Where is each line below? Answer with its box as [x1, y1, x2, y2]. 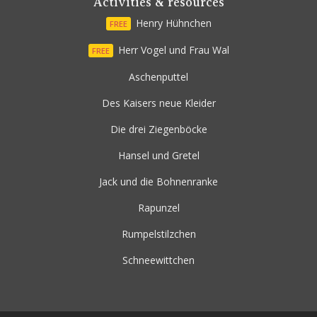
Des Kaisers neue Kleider [101, 96, 216, 110]
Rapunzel [137, 201, 180, 215]
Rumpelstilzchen [121, 227, 196, 241]
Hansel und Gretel [117, 149, 200, 163]
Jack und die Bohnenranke [99, 175, 218, 189]
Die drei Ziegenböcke [110, 122, 207, 137]
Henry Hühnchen [135, 16, 212, 30]
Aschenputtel [129, 70, 188, 84]
